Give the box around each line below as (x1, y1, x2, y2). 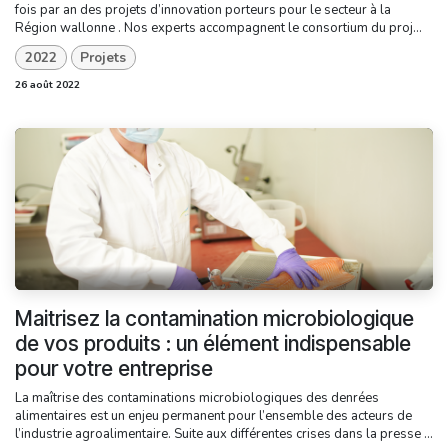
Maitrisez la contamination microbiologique (15, 305, 414, 331)
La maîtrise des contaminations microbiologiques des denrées (15, 388, 379, 407)
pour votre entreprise (15, 355, 213, 381)
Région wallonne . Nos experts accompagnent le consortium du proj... (15, 19, 422, 38)
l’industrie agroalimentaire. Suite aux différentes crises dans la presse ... (15, 424, 433, 443)
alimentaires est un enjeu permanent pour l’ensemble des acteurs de (15, 406, 412, 425)
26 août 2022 (15, 77, 80, 92)
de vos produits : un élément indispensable (15, 330, 411, 356)
